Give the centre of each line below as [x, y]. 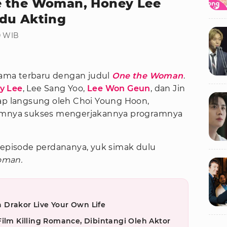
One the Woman [148, 76]
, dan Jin [168, 89]
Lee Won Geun [119, 89]
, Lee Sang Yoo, [55, 89]
